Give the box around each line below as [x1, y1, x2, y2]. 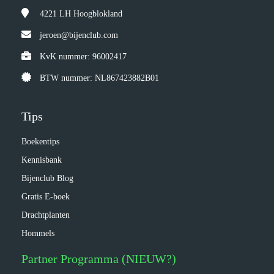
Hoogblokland [73, 9, 122, 18]
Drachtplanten [21, 210, 70, 220]
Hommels [21, 229, 54, 238]
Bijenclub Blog [21, 174, 73, 183]
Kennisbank [21, 155, 62, 165]
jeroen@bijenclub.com [40, 31, 118, 40]
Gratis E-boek [21, 192, 70, 201]
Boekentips [21, 137, 59, 146]
